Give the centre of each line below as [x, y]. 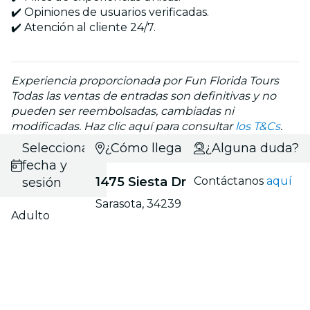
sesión [42, 182]
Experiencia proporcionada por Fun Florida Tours [145, 80]
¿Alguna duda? [252, 148]
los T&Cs [258, 126]
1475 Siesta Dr [140, 182]
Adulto [30, 215]
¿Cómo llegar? [149, 148]
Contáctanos [230, 181]
